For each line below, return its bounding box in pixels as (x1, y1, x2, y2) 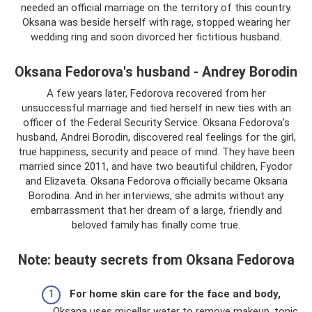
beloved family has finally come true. (72, 218, 240, 231)
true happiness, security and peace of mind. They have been (17, 145, 295, 158)
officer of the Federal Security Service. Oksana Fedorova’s (22, 116, 290, 129)
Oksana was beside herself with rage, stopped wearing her (22, 15, 290, 29)
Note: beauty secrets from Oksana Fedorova (17, 252, 295, 268)
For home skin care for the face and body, (70, 287, 281, 300)
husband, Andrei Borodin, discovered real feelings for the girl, (16, 130, 296, 143)
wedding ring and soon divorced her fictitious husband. (31, 30, 281, 43)
